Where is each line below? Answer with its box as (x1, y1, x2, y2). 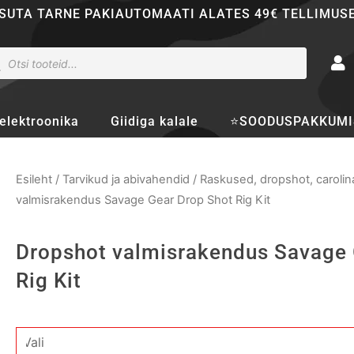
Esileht (15, 172, 52, 186)
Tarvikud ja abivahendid (62, 172, 190, 186)
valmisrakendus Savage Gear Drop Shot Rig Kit (15, 193, 270, 207)
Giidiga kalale (111, 114, 198, 129)
